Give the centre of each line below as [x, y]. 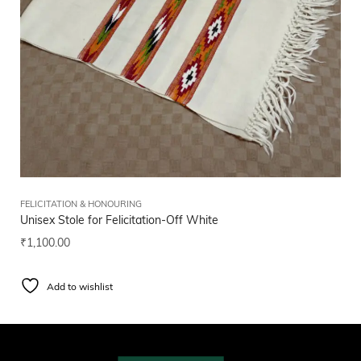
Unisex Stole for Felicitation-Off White [119, 222]
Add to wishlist [80, 288]
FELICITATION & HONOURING [81, 205]
